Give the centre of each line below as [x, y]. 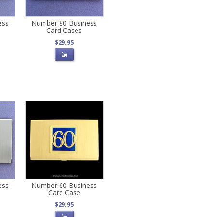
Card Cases [64, 30]
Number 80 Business [64, 23]
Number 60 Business [64, 185]
